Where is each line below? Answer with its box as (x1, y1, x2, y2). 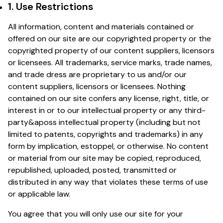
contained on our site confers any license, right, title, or (8, 93, 209, 104)
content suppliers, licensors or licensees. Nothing (8, 81, 186, 92)
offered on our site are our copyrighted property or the (8, 33, 211, 44)
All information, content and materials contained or (8, 21, 194, 32)
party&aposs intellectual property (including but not (8, 116, 201, 127)
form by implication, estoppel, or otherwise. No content (8, 140, 209, 151)
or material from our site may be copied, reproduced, (8, 152, 201, 163)
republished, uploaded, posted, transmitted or (8, 164, 177, 175)
